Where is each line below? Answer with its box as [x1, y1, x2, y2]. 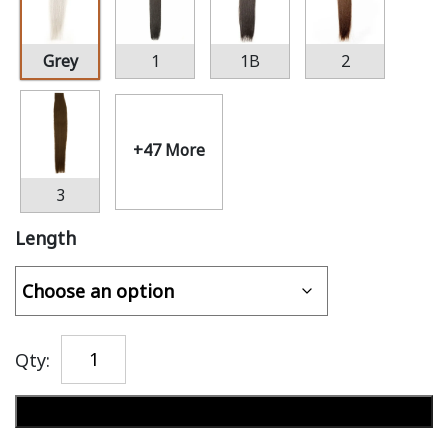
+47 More [133, 138, 205, 161]
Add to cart [175, 399, 273, 423]
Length [15, 226, 76, 250]
